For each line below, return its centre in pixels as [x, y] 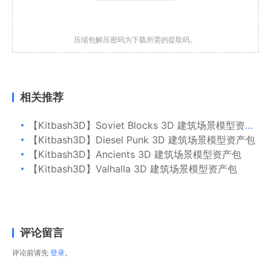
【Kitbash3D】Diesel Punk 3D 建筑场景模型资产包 [142, 139]
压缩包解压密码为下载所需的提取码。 [135, 39]
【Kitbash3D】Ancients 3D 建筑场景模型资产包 [135, 154]
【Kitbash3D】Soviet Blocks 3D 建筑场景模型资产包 [137, 125]
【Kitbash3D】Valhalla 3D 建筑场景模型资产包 [133, 168]
